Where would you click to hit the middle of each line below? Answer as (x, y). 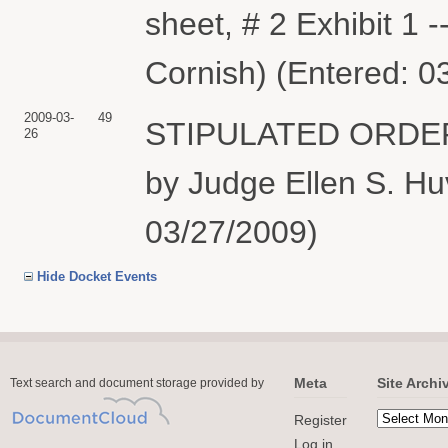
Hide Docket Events (97, 276)
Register (320, 420)
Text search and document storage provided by (137, 383)
